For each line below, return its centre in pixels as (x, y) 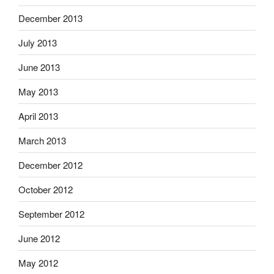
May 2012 (38, 262)
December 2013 (50, 18)
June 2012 (39, 238)
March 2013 (42, 140)
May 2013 (38, 91)
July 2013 (38, 42)
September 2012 (51, 213)
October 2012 (46, 189)
